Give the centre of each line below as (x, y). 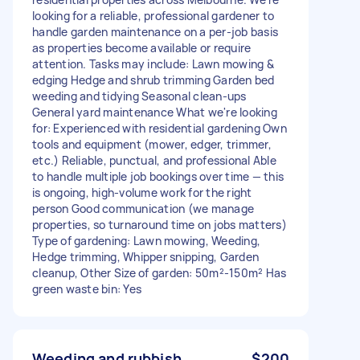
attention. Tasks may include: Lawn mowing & (153, 63)
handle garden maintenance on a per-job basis (155, 31)
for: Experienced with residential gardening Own (160, 128)
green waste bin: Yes (87, 288)
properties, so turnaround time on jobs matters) (160, 224)
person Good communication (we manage (143, 208)
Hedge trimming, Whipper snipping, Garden (145, 256)
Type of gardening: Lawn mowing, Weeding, (146, 240)
